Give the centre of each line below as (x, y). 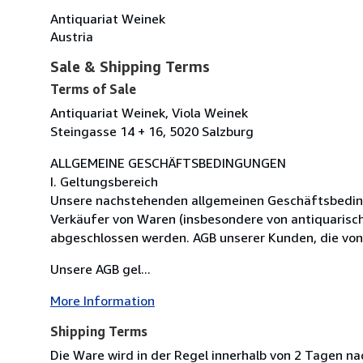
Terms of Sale (93, 89)
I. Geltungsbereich (104, 181)
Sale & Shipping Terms (130, 66)
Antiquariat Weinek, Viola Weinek (149, 112)
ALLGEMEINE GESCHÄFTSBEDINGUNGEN (168, 162)
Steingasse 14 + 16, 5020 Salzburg (152, 131)
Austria (72, 36)
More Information (102, 300)
